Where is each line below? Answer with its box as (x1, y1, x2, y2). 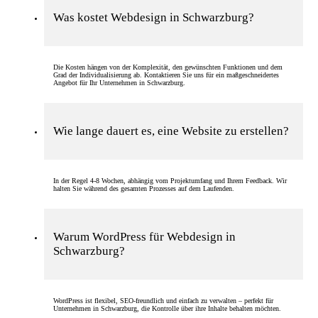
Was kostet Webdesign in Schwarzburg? (53, 11, 254, 25)
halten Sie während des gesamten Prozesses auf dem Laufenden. (53, 184, 234, 192)
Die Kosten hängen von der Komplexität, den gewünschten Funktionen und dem (53, 62, 283, 71)
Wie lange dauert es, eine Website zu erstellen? (53, 124, 289, 138)
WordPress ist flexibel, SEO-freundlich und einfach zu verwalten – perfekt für (53, 296, 273, 305)
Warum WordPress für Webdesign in (53, 230, 236, 244)
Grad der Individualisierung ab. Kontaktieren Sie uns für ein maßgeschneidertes (53, 70, 279, 79)
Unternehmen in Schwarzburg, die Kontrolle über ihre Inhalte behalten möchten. (53, 304, 281, 312)
